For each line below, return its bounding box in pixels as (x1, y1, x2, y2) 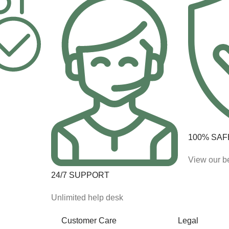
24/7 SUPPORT (51, 170, 109, 179)
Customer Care (61, 216, 117, 225)
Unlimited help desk (51, 193, 123, 202)
